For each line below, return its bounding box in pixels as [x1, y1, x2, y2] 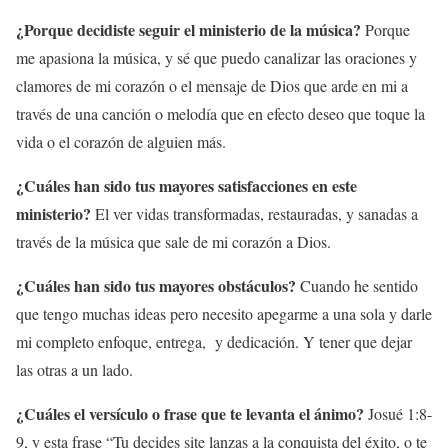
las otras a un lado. [16, 359, 133, 380]
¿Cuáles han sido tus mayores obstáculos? [16, 274, 300, 297]
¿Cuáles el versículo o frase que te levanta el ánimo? [16, 402, 364, 425]
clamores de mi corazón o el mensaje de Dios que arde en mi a [16, 75, 408, 96]
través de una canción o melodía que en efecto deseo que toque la [16, 103, 425, 124]
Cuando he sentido [300, 275, 418, 296]
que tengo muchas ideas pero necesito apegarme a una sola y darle [16, 303, 432, 324]
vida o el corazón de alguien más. [16, 131, 226, 152]
